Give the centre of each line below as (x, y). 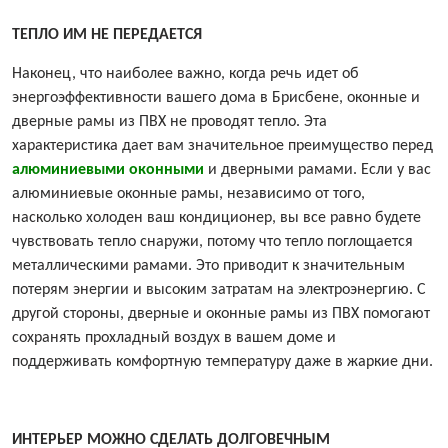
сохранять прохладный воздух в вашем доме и (174, 338)
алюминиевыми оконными (108, 170)
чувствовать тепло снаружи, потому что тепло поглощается (212, 242)
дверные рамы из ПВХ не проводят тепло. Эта (169, 122)
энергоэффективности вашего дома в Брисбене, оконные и (216, 98)
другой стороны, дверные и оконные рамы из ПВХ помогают (221, 314)
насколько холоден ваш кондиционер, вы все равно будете (216, 218)
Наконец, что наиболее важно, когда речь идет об (185, 74)
